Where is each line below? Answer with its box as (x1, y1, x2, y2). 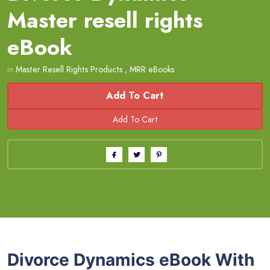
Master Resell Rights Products (16, 63, 122, 76)
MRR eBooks (130, 63, 174, 76)
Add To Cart (106, 89, 164, 103)
